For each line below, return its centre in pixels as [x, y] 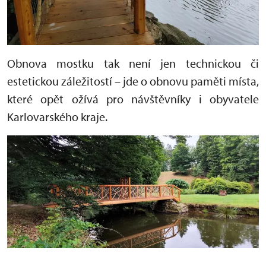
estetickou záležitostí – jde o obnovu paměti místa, [133, 81]
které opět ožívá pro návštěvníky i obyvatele [133, 99]
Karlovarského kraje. [57, 117]
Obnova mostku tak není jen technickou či [133, 64]
